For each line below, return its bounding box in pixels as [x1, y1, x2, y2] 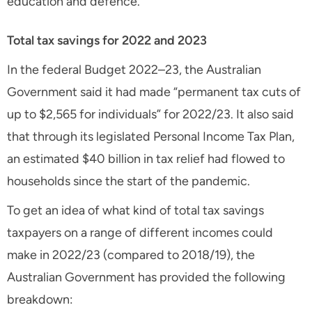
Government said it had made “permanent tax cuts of [7, 84, 301, 100]
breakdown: [7, 292, 73, 308]
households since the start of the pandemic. [7, 173, 250, 189]
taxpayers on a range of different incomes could [7, 225, 273, 241]
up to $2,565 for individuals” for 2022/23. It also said [7, 107, 294, 123]
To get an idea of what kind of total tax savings [7, 203, 264, 219]
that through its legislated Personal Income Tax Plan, [7, 129, 295, 145]
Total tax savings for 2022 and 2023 [7, 33, 207, 49]
